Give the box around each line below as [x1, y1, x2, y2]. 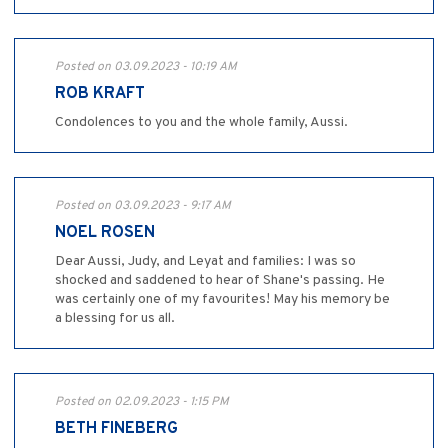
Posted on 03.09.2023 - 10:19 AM [55, 59, 237, 76]
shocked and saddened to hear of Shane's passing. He [55, 272, 385, 290]
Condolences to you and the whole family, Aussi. [55, 114, 348, 132]
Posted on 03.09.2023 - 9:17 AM [55, 198, 231, 215]
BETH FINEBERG [55, 419, 178, 440]
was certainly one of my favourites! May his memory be [55, 291, 390, 309]
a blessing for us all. [55, 310, 175, 328]
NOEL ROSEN [55, 223, 155, 244]
